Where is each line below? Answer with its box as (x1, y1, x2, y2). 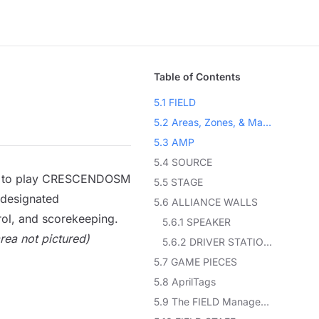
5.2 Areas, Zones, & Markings (263, 116, 272, 128)
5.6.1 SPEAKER (162, 216, 231, 228)
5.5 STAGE (154, 176, 204, 188)
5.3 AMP (154, 136, 195, 148)
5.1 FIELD (154, 96, 197, 108)
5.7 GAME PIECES (154, 256, 238, 268)
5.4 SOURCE (154, 156, 213, 168)
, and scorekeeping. (11, 211, 118, 226)
